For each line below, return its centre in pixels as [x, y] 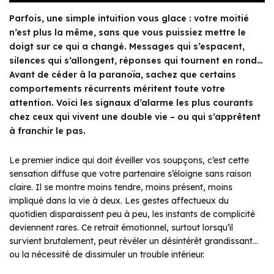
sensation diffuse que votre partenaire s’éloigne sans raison [130, 174]
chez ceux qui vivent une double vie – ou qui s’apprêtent [135, 117]
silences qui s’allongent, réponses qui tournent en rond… [136, 61]
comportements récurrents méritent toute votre [117, 89]
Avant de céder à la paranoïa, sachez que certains [123, 75]
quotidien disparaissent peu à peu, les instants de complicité [132, 214]
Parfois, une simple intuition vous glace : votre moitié [129, 19]
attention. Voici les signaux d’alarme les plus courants [131, 103]
